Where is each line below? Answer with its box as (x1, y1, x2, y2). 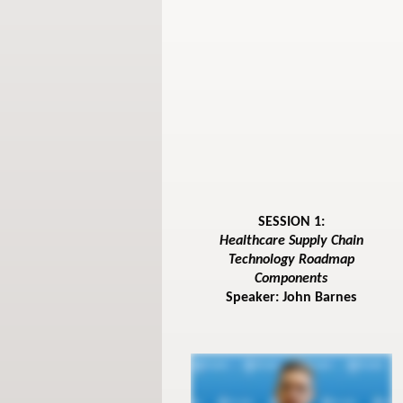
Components (255, 272, 328, 287)
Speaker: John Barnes (226, 291, 357, 306)
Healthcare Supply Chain (219, 234, 363, 249)
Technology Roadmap (228, 253, 354, 268)
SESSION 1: (257, 215, 325, 230)
